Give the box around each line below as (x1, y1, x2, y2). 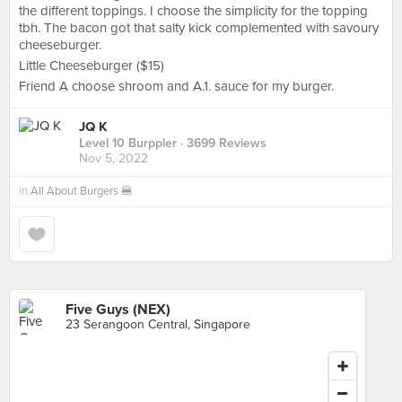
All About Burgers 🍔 (31, 184, 133, 198)
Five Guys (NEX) (66, 301, 170, 319)
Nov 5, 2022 (79, 151, 148, 167)
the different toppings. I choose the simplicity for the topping (19, 3, 368, 19)
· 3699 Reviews (177, 135, 267, 152)
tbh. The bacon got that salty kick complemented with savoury (19, 20, 379, 36)
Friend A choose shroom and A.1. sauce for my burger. (19, 78, 334, 94)
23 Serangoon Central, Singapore (66, 317, 250, 332)
